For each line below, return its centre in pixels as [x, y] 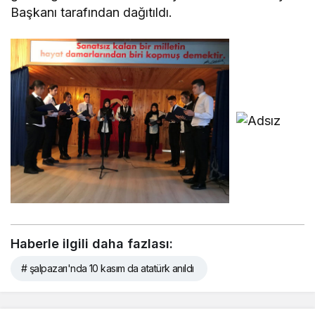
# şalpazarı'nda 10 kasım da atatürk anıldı [108, 268]
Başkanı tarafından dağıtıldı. [92, 13]
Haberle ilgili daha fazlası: [92, 243]
